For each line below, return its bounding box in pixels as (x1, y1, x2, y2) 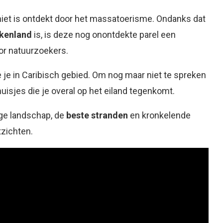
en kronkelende (128, 110, 191, 120)
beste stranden (66, 110, 128, 120)
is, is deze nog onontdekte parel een (32, 29, 176, 40)
